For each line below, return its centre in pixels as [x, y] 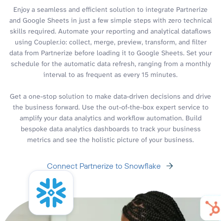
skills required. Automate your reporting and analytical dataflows [110, 31]
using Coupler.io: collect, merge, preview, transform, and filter [110, 42]
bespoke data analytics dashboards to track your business [110, 129]
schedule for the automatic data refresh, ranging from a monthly [110, 63]
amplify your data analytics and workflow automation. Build [110, 118]
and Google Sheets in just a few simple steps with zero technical [110, 20]
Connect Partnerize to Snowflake [104, 166]
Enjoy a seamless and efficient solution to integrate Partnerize [110, 9]
